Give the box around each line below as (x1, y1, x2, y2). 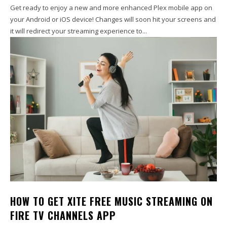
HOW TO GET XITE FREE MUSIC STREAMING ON (10, 194, 213, 209)
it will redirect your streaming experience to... (10, 26, 147, 35)
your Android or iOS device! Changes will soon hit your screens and (10, 14, 216, 24)
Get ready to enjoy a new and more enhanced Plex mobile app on (10, 3, 212, 12)
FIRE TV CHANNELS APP (10, 208, 116, 223)
